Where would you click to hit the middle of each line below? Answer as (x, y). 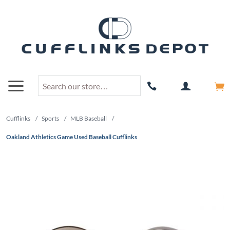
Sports (50, 119)
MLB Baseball (89, 119)
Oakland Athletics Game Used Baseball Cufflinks (72, 137)
